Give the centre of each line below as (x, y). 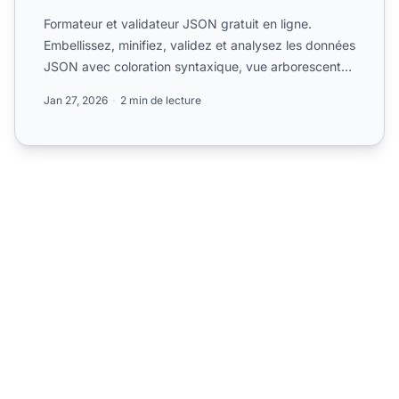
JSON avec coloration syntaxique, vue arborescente (196, 66)
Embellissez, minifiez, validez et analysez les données (199, 45)
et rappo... (74, 87)
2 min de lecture (161, 100)
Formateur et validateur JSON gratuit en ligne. (178, 23)
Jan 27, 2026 (76, 100)
